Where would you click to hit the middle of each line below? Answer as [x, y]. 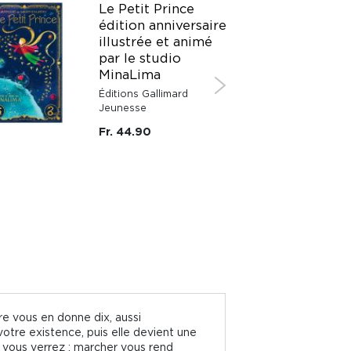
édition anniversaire [163, 25]
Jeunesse [123, 107]
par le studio [140, 58]
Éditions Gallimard [143, 93]
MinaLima [130, 74]
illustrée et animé [156, 41]
